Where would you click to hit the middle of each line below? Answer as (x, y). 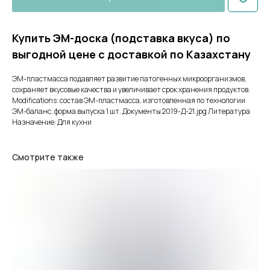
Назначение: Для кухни (52, 122)
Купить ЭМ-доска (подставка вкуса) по (121, 38)
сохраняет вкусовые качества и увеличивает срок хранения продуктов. (131, 90)
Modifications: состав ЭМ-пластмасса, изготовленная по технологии (129, 101)
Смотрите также (48, 157)
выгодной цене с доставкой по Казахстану (131, 55)
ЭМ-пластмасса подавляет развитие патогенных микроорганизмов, (129, 79)
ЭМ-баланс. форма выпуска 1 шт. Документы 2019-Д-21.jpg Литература (131, 111)
